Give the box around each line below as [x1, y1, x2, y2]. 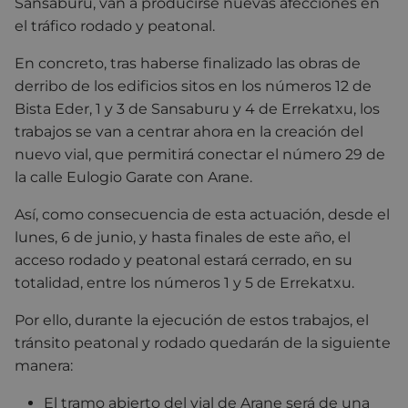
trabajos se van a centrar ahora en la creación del [15, 122, 363, 140]
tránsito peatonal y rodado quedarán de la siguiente [15, 333, 391, 352]
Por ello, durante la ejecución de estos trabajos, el [15, 311, 369, 329]
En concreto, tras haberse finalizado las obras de [15, 54, 361, 72]
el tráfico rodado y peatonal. [15, 16, 215, 35]
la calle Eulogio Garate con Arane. [15, 168, 252, 186]
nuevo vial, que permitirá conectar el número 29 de [15, 145, 385, 163]
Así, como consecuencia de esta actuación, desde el [15, 205, 390, 223]
